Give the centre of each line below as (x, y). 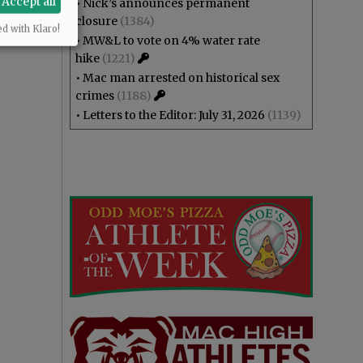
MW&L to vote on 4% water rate (171, 41)
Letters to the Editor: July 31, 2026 (174, 115)
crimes (95, 96)
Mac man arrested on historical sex (181, 78)
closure (96, 21)
